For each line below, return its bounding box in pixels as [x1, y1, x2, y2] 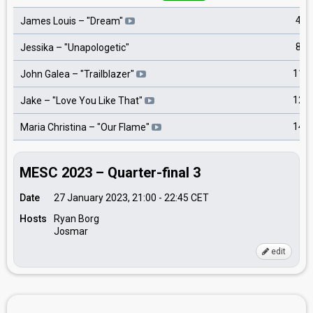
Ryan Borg [54, 213, 99, 224]
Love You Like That [56, 95, 139, 107]
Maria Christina [20, 122, 87, 133]
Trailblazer [84, 68, 131, 80]
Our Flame [101, 122, 146, 133]
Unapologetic [68, 42, 126, 54]
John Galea [20, 68, 70, 80]
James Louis [20, 15, 76, 27]
